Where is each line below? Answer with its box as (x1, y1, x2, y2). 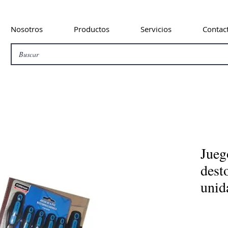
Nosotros (10, 24, 43, 34)
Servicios (140, 24, 172, 34)
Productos (73, 24, 109, 34)
